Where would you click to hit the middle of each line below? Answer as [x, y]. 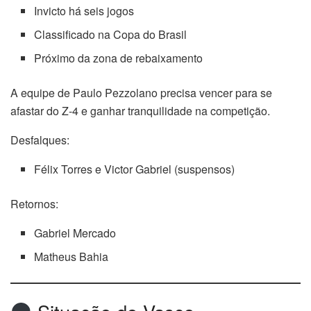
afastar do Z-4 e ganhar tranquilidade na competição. [140, 110]
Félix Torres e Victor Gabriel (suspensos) [135, 169]
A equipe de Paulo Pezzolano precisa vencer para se [141, 92]
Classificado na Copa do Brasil [111, 34]
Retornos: [34, 203]
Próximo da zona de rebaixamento [119, 58]
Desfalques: [40, 140]
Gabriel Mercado [75, 233]
